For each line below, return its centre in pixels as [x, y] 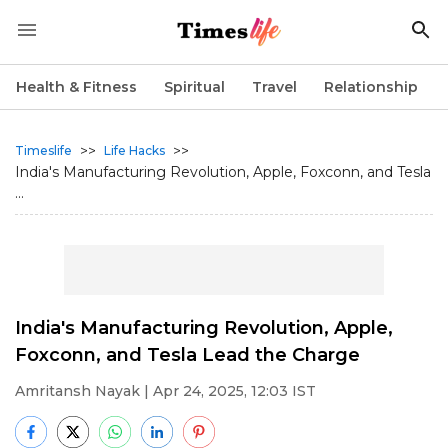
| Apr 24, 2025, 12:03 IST [228, 391]
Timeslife [43, 150]
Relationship [371, 87]
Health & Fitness [76, 87]
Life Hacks [134, 150]
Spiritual [194, 87]
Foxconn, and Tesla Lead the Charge [187, 355]
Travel [274, 87]
